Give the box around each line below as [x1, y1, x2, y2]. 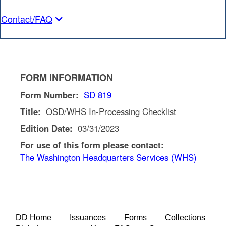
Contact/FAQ [1, 12, 52, 25]
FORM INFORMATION [20, 71, 113, 84]
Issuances [70, 213, 106, 222]
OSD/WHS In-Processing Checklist [43, 105, 176, 118]
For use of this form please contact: [20, 138, 166, 151]
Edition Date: [20, 122, 78, 134]
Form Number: [20, 88, 84, 101]
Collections [165, 213, 205, 222]
